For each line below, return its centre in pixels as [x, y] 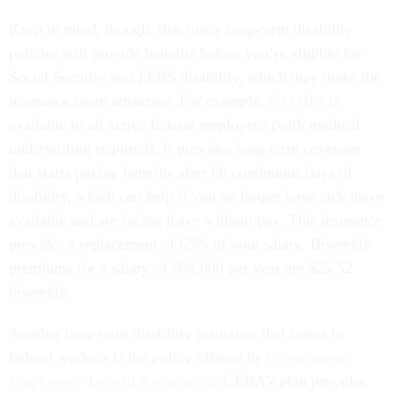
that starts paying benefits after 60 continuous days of [181, 173]
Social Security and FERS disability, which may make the [195, 77]
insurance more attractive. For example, [139, 101]
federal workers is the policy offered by [138, 358]
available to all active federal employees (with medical [184, 125]
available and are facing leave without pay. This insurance [195, 221]
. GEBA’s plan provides [290, 381]
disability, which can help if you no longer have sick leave [196, 197]
